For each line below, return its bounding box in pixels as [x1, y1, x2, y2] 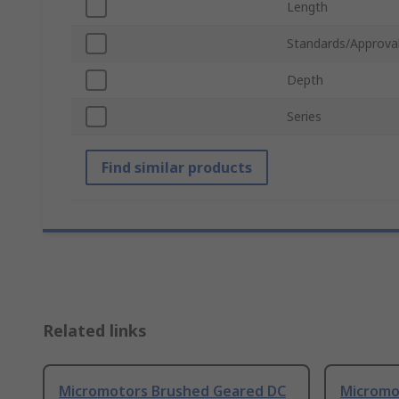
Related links [43, 320, 147, 342]
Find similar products [102, 158, 252, 178]
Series [287, 108, 322, 126]
